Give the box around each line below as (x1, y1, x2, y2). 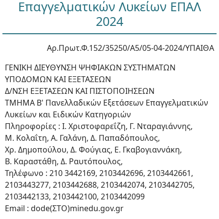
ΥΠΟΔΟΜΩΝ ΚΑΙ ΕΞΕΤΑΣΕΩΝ (5, 74, 111, 85)
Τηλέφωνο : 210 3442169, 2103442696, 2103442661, (5, 168, 193, 179)
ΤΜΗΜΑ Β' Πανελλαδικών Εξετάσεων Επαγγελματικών (5, 97, 208, 109)
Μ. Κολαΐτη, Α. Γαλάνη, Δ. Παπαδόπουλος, (5, 132, 160, 144)
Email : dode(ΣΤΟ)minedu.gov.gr (5, 203, 124, 214)
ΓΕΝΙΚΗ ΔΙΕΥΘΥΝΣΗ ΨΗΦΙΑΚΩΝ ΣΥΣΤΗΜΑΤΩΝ (5, 62, 175, 73)
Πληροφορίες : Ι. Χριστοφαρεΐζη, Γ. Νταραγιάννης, (5, 121, 193, 132)
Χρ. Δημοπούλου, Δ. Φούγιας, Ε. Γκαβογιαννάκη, (5, 144, 182, 155)
